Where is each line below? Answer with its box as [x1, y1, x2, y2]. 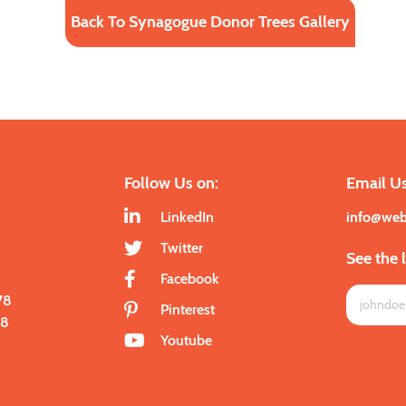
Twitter [159, 238, 203, 256]
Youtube [159, 331, 212, 349]
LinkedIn [159, 208, 214, 226]
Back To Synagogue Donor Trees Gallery [70, 11, 350, 32]
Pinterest [159, 300, 215, 318]
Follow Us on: [123, 172, 218, 193]
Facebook [159, 269, 219, 287]
